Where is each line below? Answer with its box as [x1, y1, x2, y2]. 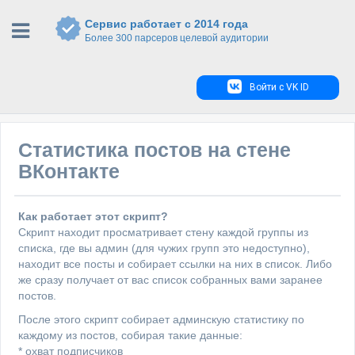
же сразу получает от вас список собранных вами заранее [18, 273, 323, 286]
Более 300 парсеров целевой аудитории [85, 32, 269, 44]
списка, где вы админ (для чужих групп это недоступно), [18, 242, 310, 254]
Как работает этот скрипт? [18, 210, 168, 223]
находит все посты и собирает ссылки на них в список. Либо [18, 258, 332, 270]
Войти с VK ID [249, 82, 309, 93]
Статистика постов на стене [18, 139, 291, 161]
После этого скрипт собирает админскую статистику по [18, 313, 304, 326]
